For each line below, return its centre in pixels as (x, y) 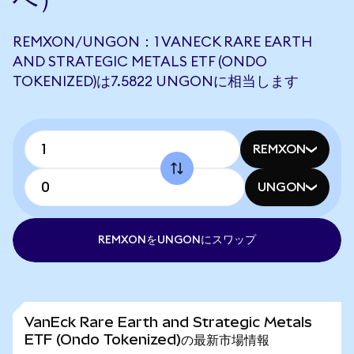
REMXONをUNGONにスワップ (177, 240)
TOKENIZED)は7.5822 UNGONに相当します (156, 81)
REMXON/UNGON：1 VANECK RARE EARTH (162, 42)
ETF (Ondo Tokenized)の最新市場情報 (147, 339)
